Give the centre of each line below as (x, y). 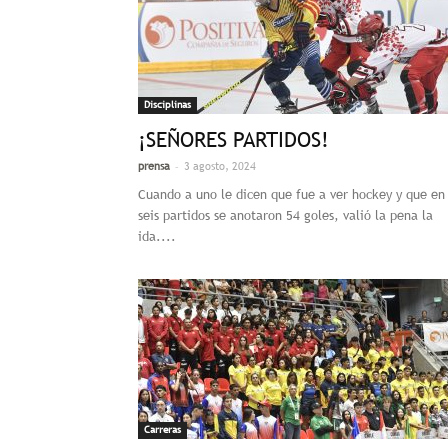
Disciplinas (167, 104)
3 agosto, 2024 (220, 166)
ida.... (157, 236)
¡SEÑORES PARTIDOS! (233, 139)
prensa (154, 166)
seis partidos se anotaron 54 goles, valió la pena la (285, 215)
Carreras (162, 429)
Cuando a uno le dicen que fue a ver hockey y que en (291, 194)
